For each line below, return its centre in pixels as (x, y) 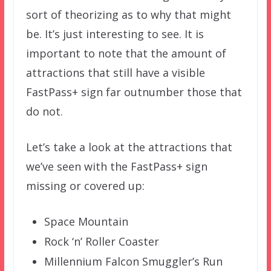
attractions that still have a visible (115, 73)
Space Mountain (86, 222)
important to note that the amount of (126, 54)
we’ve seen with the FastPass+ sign (116, 167)
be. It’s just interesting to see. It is (115, 34)
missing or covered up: (85, 186)
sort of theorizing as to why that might (128, 15)
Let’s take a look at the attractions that (129, 147)
